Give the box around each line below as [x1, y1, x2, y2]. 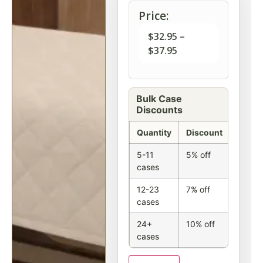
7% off [186, 184, 210, 194]
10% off [186, 219, 215, 229]
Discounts [136, 104, 183, 116]
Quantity [137, 127, 171, 137]
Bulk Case [136, 93, 182, 104]
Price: [139, 8, 169, 23]
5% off [186, 150, 211, 160]
